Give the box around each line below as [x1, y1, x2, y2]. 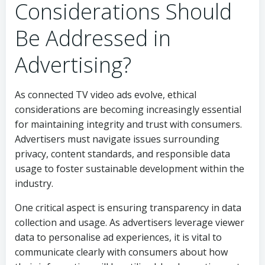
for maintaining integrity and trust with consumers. [15, 118, 242, 131]
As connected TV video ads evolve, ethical [15, 88, 196, 101]
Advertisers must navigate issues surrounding [15, 132, 219, 146]
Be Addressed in [15, 24, 171, 53]
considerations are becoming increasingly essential [15, 103, 241, 116]
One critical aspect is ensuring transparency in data [15, 201, 241, 214]
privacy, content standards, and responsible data [15, 147, 230, 160]
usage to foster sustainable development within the [15, 162, 244, 175]
